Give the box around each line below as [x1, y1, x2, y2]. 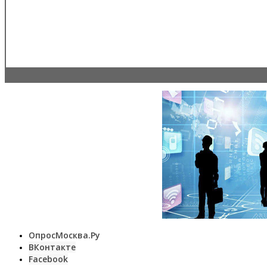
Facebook [29, 253, 68, 265]
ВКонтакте [29, 241, 76, 253]
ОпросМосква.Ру [29, 229, 100, 241]
